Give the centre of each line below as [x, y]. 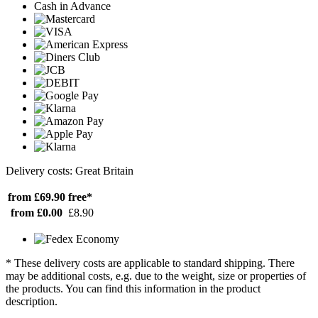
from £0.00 [37, 212]
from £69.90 [37, 197]
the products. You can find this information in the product [133, 288]
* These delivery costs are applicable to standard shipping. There [150, 263]
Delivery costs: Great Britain [70, 170]
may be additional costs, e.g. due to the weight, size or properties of [156, 275]
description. [32, 301]
